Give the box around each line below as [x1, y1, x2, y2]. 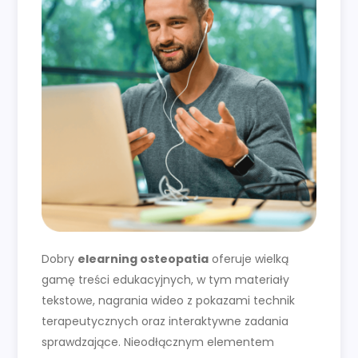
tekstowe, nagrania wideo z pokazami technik [42, 292, 296, 309]
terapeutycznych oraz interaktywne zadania [42, 313, 289, 330]
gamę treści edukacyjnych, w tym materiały [42, 272, 290, 288]
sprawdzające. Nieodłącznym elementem [42, 334, 275, 351]
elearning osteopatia [78, 251, 209, 268]
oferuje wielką [209, 251, 289, 268]
